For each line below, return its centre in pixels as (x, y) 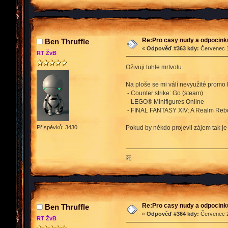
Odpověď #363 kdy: (173, 48)
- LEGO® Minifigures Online (165, 102)
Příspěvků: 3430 (57, 127)
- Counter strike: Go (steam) (164, 93)
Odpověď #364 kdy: (173, 214)
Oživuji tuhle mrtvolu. (154, 67)
